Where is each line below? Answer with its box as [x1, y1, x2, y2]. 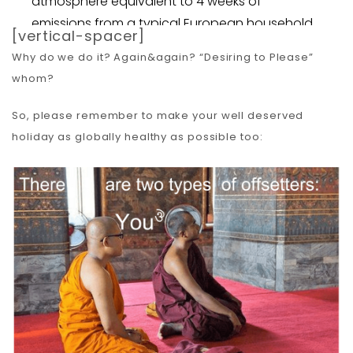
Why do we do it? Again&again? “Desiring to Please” [12, 49, 314, 65]
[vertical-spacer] [12, 25, 146, 46]
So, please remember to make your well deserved [12, 107, 304, 123]
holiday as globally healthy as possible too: [12, 128, 263, 144]
